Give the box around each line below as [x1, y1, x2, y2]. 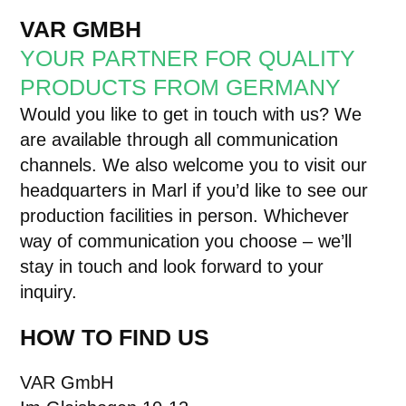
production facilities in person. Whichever [20, 205, 350, 226]
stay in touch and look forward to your [20, 256, 324, 276]
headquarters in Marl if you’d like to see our [20, 179, 369, 200]
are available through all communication [20, 129, 339, 150]
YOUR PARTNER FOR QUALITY [20, 44, 356, 71]
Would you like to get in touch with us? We [20, 103, 362, 124]
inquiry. [20, 281, 78, 302]
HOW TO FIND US [20, 324, 210, 350]
